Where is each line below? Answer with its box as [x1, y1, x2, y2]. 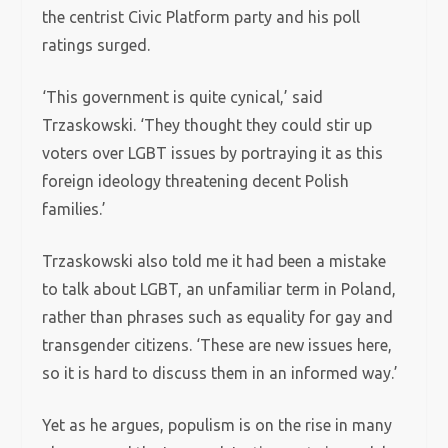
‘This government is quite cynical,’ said [42, 88, 324, 106]
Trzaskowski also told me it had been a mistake [42, 252, 387, 270]
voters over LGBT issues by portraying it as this [42, 144, 384, 162]
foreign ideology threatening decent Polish [42, 172, 350, 190]
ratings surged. [42, 36, 155, 54]
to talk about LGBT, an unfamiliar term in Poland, [42, 280, 397, 298]
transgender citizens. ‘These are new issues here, [42, 336, 393, 354]
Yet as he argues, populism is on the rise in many [42, 416, 393, 434]
